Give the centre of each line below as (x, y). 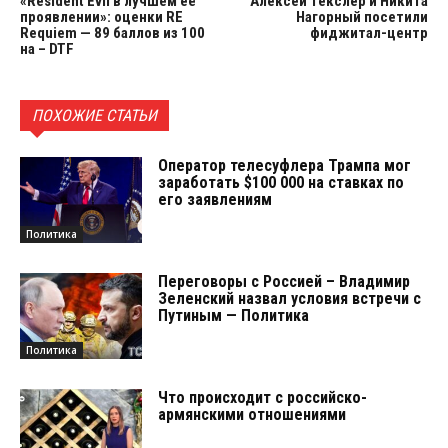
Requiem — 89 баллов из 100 (112, 33)
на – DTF (47, 49)
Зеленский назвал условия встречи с (290, 298)
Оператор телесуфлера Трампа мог (285, 166)
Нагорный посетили (361, 17)
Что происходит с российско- (263, 397)
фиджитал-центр (368, 33)
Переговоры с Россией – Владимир (284, 281)
